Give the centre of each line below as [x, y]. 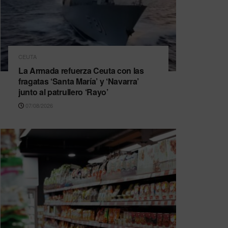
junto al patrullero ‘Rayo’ [63, 92]
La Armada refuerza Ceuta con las [81, 71]
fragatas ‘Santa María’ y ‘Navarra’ [79, 81]
